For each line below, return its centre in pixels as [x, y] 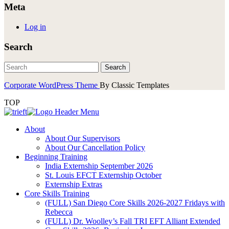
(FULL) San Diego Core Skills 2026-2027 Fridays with [135, 203]
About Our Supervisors [83, 139]
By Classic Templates [134, 85]
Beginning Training [56, 157]
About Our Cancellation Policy [95, 148]
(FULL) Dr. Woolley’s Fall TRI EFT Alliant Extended [133, 221]
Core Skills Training [57, 194]
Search [18, 47]
